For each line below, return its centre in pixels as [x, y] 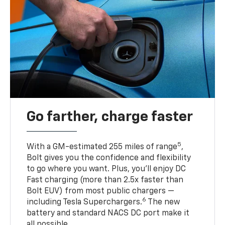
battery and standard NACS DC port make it [108, 214]
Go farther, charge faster [110, 117]
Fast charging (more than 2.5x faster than [105, 181]
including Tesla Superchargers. [85, 203]
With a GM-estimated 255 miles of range [102, 147]
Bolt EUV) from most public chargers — [101, 192]
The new [163, 203]
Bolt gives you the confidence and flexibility [109, 158]
